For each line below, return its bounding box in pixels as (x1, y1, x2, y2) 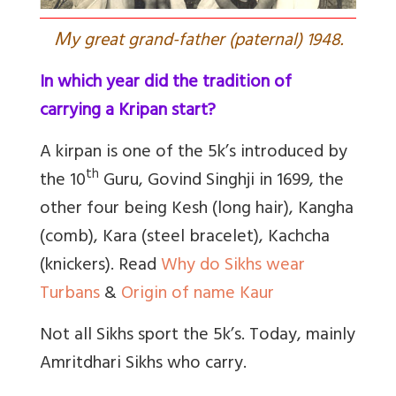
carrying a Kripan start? (40, 95, 216, 128)
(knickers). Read (40, 249, 161, 283)
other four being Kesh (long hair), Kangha (40, 193, 354, 226)
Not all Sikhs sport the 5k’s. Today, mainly (40, 319, 355, 353)
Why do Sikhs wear (161, 249, 305, 283)
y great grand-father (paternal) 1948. (70, 25, 343, 58)
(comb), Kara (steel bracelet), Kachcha (40, 221, 330, 255)
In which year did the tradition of (40, 66, 292, 100)
